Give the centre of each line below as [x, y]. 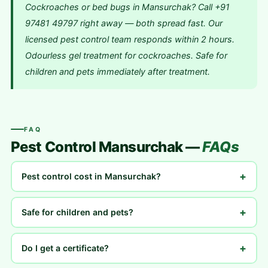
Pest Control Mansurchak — [106, 147]
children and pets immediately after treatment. [117, 71]
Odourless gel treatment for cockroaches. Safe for [126, 55]
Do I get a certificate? [66, 248]
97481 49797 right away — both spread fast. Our [124, 23]
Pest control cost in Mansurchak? [92, 176]
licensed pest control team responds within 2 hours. [130, 39]
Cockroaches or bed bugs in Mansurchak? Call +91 [127, 7]
